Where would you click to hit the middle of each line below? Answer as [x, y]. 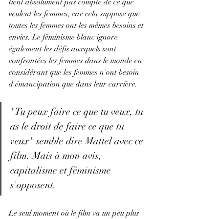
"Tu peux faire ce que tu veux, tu [78, 112]
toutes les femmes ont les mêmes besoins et [77, 26]
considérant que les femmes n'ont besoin [75, 73]
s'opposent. [34, 185]
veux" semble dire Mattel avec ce [78, 141]
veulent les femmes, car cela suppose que [75, 14]
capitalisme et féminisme [62, 171]
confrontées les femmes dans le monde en [77, 61]
